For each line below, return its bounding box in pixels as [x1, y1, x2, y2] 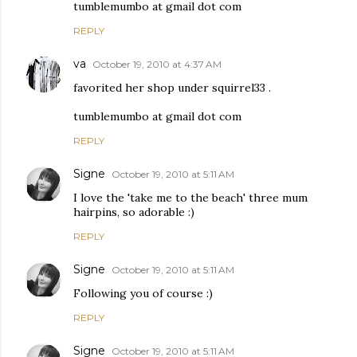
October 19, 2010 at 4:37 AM [92, 57, 222, 70]
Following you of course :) [73, 285, 213, 300]
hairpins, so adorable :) [73, 204, 194, 219]
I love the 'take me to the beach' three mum [73, 190, 308, 205]
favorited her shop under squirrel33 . [73, 80, 271, 95]
